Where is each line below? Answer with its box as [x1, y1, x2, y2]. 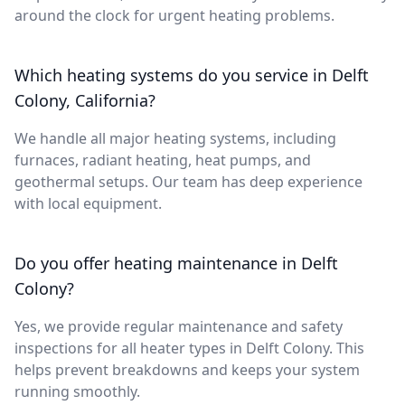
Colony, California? [14, 89, 155, 111]
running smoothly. [14, 381, 140, 401]
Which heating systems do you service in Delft [14, 63, 369, 86]
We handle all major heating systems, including [14, 127, 336, 148]
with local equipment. [14, 193, 162, 213]
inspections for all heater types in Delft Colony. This [14, 337, 364, 358]
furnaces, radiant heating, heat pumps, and [14, 149, 311, 170]
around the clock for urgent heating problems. [14, 5, 334, 25]
